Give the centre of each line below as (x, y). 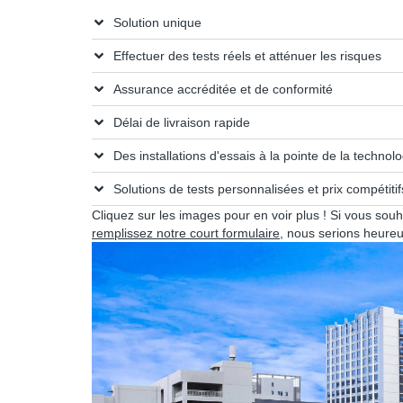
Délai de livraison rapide (182, 122)
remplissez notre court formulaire (186, 233)
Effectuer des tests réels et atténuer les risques (247, 55)
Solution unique (157, 22)
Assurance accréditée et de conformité (223, 89)
